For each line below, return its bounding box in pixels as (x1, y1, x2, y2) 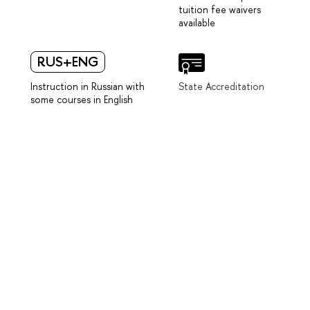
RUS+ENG (37, 52, 98, 71)
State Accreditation (179, 79, 264, 93)
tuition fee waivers (179, 3, 261, 17)
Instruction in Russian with (30, 79, 145, 93)
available (179, 16, 215, 30)
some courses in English (30, 92, 133, 106)
